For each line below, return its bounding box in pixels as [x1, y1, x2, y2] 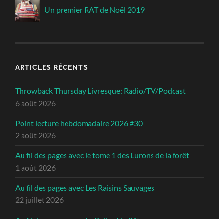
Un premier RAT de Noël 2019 [44, 4, 145, 14]
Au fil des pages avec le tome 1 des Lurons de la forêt [15, 150, 190, 160]
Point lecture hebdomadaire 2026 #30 [15, 118, 143, 128]
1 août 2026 [15, 162, 56, 172]
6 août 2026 [15, 98, 56, 108]
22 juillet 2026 [15, 195, 64, 204]
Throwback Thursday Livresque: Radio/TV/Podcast [15, 86, 186, 95]
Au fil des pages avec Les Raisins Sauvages [15, 182, 155, 192]
